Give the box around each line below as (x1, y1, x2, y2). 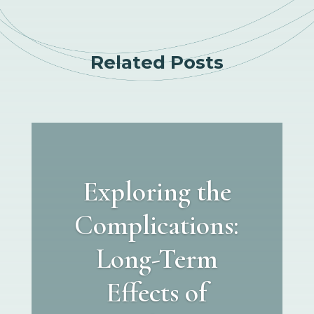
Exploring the (82, 174, 231, 208)
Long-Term (95, 241, 218, 275)
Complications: (74, 207, 240, 242)
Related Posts (90, 50, 224, 74)
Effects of (106, 275, 208, 309)
